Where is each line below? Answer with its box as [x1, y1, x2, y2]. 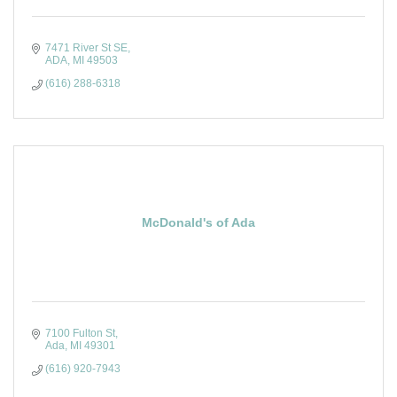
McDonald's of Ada [142, 215, 255, 230]
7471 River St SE [45, 42, 128, 54]
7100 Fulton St [45, 327, 115, 339]
